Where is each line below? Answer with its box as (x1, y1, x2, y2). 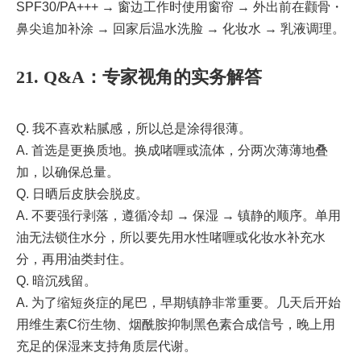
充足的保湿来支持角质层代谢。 (16, 339, 197, 354)
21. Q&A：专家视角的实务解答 (16, 67, 262, 88)
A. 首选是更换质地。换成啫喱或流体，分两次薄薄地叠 (16, 143, 328, 158)
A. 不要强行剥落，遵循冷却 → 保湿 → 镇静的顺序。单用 (16, 209, 341, 223)
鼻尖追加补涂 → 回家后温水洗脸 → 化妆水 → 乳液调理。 (16, 22, 345, 36)
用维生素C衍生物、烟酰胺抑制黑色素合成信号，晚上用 (16, 317, 335, 332)
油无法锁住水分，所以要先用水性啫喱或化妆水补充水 (16, 230, 326, 245)
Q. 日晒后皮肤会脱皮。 (16, 187, 148, 201)
